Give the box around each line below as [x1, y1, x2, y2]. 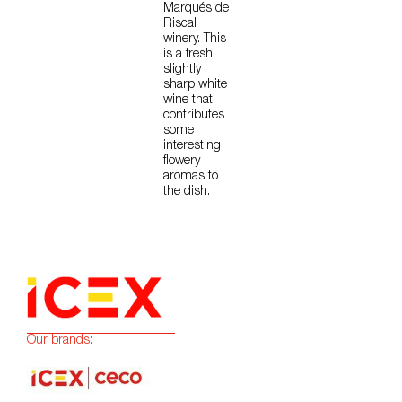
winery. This [163, 33, 226, 47]
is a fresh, [163, 48, 215, 62]
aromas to [163, 170, 218, 184]
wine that [163, 94, 213, 108]
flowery [163, 155, 200, 169]
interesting [163, 140, 221, 153]
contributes [163, 109, 224, 123]
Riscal [163, 18, 197, 31]
